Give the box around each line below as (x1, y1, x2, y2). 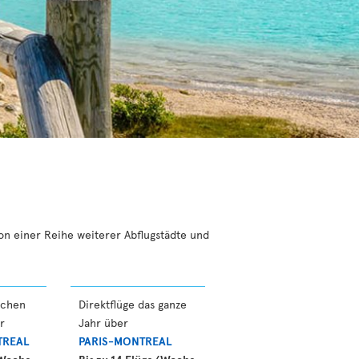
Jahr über (79, 315, 128, 330)
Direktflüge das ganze (79, 296, 187, 312)
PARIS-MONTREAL (79, 333, 171, 349)
